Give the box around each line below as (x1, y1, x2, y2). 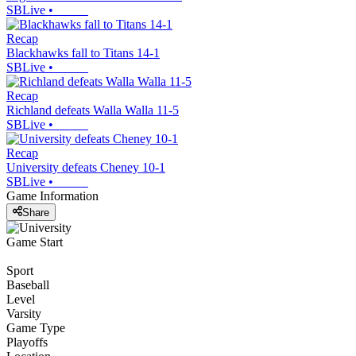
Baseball (6, 277, 49, 292)
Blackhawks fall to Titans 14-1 (6, 46, 160, 60)
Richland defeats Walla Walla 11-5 (6, 103, 179, 118)
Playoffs (6, 335, 48, 349)
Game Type (6, 320, 65, 335)
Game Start (6, 234, 63, 249)
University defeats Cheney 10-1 (6, 161, 165, 175)
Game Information (6, 189, 99, 203)
